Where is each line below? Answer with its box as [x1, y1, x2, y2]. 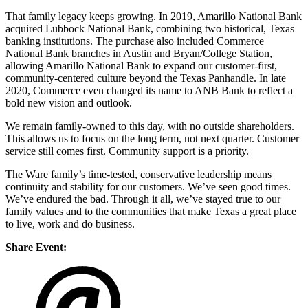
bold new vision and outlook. [5, 97, 132, 109]
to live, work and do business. [5, 218, 135, 230]
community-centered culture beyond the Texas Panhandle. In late [5, 72, 286, 85]
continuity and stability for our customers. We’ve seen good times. [5, 181, 291, 193]
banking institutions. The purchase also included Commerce [5, 35, 264, 47]
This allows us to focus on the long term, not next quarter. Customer [5, 133, 299, 145]
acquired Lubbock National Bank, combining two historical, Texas [5, 23, 294, 35]
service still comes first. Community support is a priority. [5, 145, 249, 157]
